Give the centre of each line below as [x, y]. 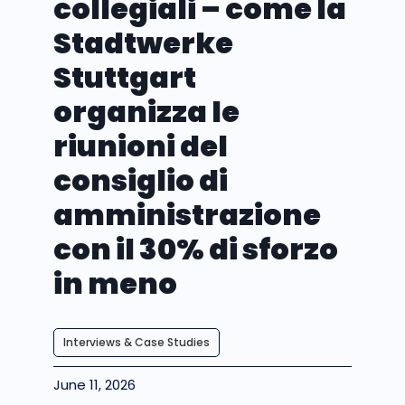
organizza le [146, 112]
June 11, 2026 [94, 385]
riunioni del [141, 146]
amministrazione [187, 215]
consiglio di [141, 180]
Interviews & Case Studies [137, 342]
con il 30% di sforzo [196, 249]
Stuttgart [125, 77]
